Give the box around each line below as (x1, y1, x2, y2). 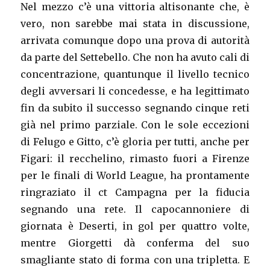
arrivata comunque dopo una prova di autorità (20, 34, 250, 46)
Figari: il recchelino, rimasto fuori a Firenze (20, 152, 250, 165)
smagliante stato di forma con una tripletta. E (20, 254, 250, 266)
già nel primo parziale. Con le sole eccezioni (20, 119, 250, 131)
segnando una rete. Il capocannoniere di (20, 203, 250, 215)
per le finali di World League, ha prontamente (20, 169, 250, 181)
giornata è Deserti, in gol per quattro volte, (20, 220, 250, 232)
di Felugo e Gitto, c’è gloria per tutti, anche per (20, 136, 250, 148)
